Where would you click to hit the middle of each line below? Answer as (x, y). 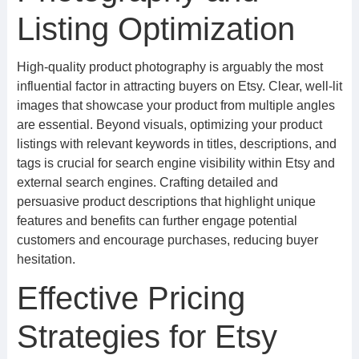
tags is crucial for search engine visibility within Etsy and (175, 163)
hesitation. (46, 259)
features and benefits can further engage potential (157, 221)
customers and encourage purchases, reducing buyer (167, 240)
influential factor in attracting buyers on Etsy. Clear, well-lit (179, 86)
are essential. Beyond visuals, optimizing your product (169, 125)
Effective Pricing (131, 298)
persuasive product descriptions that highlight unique (166, 202)
